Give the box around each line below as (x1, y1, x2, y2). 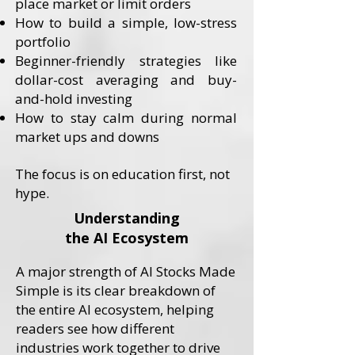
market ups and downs (15, 128, 159, 146)
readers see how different (16, 319, 174, 338)
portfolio (15, 32, 71, 51)
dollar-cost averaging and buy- (15, 71, 237, 89)
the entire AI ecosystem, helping (16, 300, 214, 319)
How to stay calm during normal (15, 109, 237, 127)
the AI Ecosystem (64, 228, 189, 247)
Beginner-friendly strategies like (15, 52, 237, 70)
